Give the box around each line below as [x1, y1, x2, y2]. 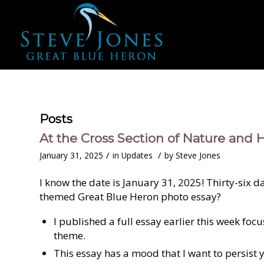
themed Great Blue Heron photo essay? [39, 190, 221, 204]
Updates [121, 150, 153, 161]
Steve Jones [176, 150, 220, 161]
